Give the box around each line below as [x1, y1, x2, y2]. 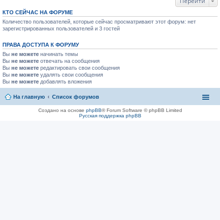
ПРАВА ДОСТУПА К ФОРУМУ [2, 42, 79, 48]
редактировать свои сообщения [39, 65, 120, 71]
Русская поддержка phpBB [79, 112, 141, 118]
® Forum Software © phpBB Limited [101, 107, 182, 113]
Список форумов [52, 93, 99, 100]
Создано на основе [38, 107, 86, 113]
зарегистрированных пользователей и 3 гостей [2, 26, 120, 31]
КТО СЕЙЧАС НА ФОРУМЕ [2, 9, 73, 15]
